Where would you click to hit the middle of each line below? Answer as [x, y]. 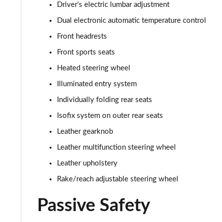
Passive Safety [94, 206]
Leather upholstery [87, 163]
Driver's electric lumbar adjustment [113, 5]
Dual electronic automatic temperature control [132, 21]
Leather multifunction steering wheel [116, 147]
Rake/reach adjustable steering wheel [118, 179]
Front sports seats [86, 52]
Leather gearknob [85, 132]
